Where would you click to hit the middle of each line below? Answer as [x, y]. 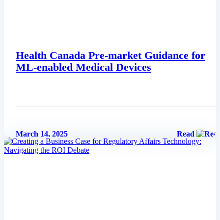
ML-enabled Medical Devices [83, 67]
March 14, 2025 [42, 134]
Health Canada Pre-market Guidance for [110, 55]
